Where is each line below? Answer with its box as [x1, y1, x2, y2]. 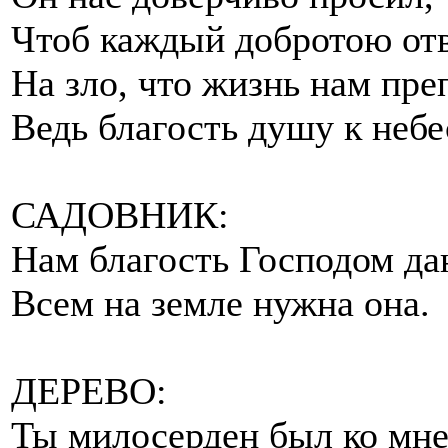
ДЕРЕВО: [11, 369, 167, 412]
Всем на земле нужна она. [11, 281, 430, 324]
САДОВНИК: [11, 193, 229, 236]
